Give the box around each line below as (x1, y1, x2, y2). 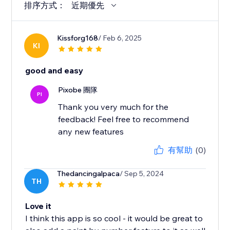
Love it (25, 201, 52, 212)
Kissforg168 (57, 33, 99, 43)
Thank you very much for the (58, 102, 169, 112)
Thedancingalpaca (57, 169, 120, 179)
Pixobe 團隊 (58, 85, 98, 95)
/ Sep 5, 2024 (120, 169, 164, 179)
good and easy (25, 65, 84, 76)
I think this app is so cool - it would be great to (25, 213, 203, 224)
